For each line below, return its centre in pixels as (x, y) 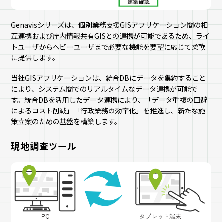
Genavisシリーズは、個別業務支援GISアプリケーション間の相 (110, 24)
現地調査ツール (44, 145)
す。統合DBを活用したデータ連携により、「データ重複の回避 (109, 99)
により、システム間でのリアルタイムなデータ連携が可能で (105, 88)
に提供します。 (35, 57)
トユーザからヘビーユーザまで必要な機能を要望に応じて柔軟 (108, 46)
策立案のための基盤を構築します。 (66, 121)
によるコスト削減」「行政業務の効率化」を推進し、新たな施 (108, 110)
